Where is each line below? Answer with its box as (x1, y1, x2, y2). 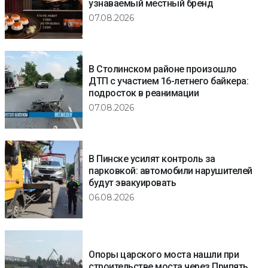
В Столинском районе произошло (89, 63, 237, 75)
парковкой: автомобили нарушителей (89, 165, 252, 177)
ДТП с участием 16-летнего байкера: (89, 75, 248, 87)
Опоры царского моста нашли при (89, 249, 239, 261)
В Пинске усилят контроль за (89, 153, 215, 165)
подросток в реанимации (89, 87, 199, 99)
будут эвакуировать (89, 177, 176, 189)
